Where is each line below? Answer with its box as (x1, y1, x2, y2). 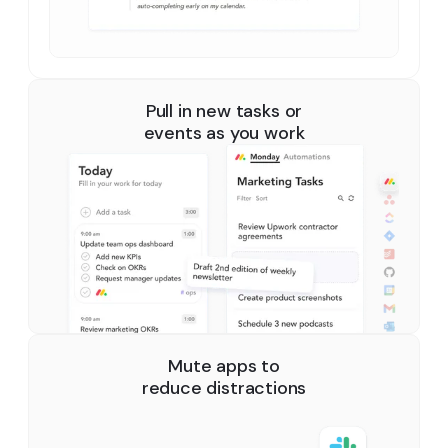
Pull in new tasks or (145, 99, 303, 123)
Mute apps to (168, 353, 280, 378)
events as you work (143, 121, 305, 145)
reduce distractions (141, 375, 307, 400)
